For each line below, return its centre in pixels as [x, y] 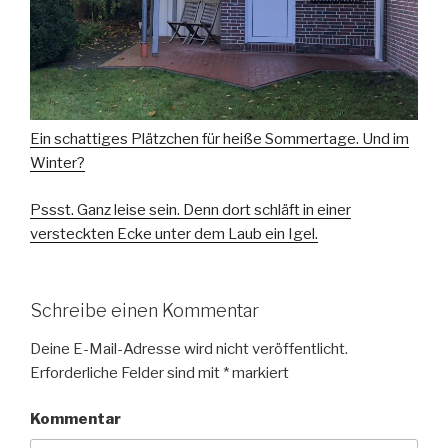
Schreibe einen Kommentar [144, 311]
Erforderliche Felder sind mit [126, 372]
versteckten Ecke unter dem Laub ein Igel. [174, 233]
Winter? [57, 163]
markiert [259, 372]
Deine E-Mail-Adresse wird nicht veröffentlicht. [189, 348]
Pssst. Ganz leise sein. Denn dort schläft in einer [190, 209]
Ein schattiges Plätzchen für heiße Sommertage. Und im [219, 139]
